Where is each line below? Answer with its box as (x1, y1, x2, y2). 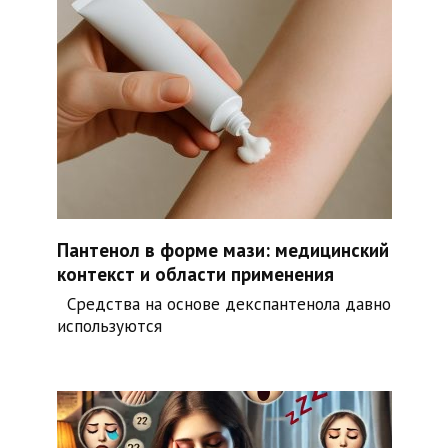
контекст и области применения (56, 261, 334, 286)
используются (56, 315, 162, 338)
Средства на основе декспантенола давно (56, 293, 391, 316)
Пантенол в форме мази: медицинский (56, 237, 389, 262)
